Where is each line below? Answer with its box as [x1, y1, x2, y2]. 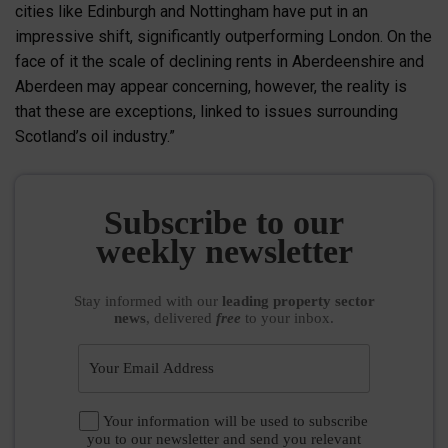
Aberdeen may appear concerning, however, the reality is [15, 77, 407, 97]
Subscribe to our [104, 203, 344, 241]
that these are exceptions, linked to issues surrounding [15, 102, 398, 122]
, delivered [146, 309, 216, 326]
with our [165, 292, 222, 309]
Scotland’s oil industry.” [15, 127, 175, 147]
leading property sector [221, 292, 375, 309]
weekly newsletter [95, 232, 353, 270]
